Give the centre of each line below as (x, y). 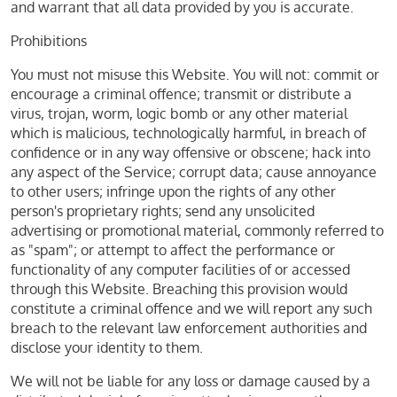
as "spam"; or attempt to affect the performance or (173, 250)
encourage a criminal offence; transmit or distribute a (181, 94)
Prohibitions (49, 41)
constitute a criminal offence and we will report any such (191, 308)
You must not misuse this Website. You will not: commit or (195, 74)
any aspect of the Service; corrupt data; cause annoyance (194, 172)
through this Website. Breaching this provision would (179, 289)
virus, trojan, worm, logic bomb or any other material (179, 113)
